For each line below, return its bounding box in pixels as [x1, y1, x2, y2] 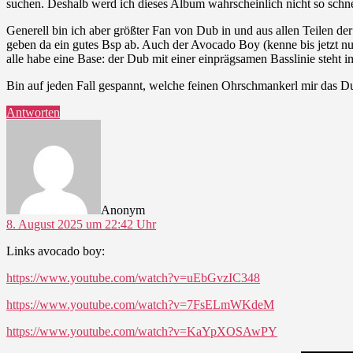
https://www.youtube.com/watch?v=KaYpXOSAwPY [6, 324, 277, 338]
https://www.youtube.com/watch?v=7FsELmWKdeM [6, 297, 274, 311]
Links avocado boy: [6, 243, 105, 258]
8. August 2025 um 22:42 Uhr [6, 217, 156, 231]
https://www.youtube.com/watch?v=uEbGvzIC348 [6, 270, 260, 284]
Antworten [6, 105, 60, 119]
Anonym [101, 203, 145, 217]
